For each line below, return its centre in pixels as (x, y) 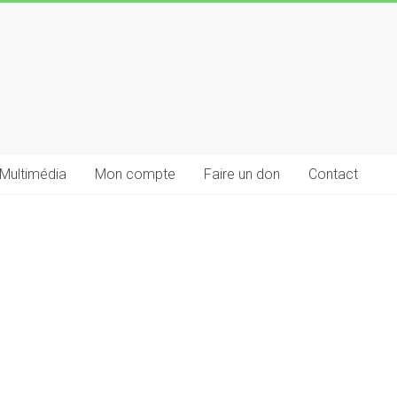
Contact (333, 174)
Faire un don (242, 174)
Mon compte (135, 174)
